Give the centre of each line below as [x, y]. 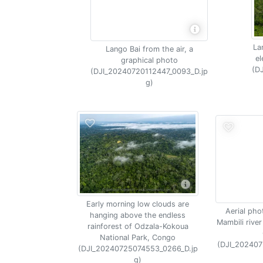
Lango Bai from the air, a [149, 49]
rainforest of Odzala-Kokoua [138, 226]
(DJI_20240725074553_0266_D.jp [138, 249]
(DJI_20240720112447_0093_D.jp [149, 71]
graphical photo [149, 60]
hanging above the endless [138, 215]
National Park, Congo [138, 237]
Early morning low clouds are [138, 204]
